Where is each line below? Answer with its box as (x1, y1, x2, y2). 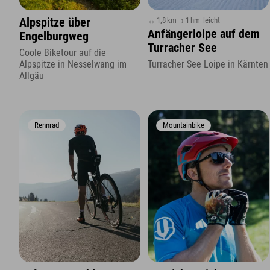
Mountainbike (163, 121, 205, 130)
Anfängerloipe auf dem (148, 27, 260, 42)
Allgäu (19, 69, 44, 81)
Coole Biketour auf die (19, 46, 106, 58)
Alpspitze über (19, 16, 90, 30)
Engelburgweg (19, 30, 89, 44)
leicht (203, 16, 221, 25)
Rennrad (34, 121, 59, 130)
